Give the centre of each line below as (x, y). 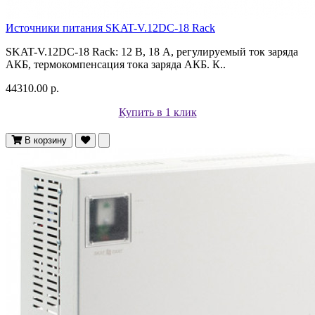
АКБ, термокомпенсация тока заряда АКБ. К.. (116, 64)
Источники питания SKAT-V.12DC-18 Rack (110, 27)
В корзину (46, 140)
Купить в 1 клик (157, 112)
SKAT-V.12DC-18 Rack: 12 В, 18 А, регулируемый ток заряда (152, 51)
